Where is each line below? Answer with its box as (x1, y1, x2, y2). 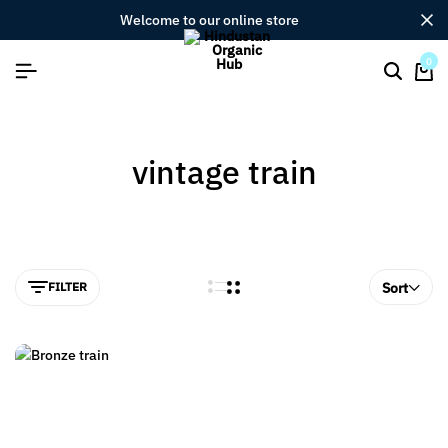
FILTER (48, 279, 87, 295)
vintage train (131, 151, 317, 193)
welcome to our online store (132, 11, 299, 29)
